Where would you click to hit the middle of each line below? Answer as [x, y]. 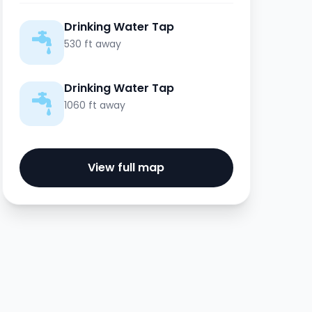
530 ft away [92, 44]
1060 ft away [94, 105]
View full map [126, 167]
